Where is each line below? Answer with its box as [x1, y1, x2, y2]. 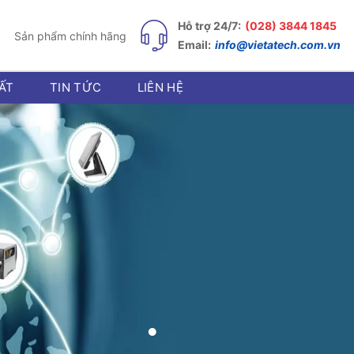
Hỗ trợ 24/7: [178, 19, 241, 32]
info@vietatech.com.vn [215, 38, 341, 51]
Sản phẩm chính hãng [14, 28, 127, 43]
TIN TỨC [49, 80, 102, 95]
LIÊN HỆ [137, 80, 184, 95]
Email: [178, 37, 211, 51]
